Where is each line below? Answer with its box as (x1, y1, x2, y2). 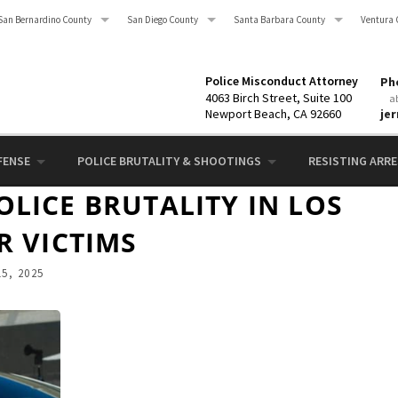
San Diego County (127, 13, 198, 26)
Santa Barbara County (234, 13, 325, 26)
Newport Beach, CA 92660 (205, 106, 341, 122)
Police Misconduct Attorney (205, 73, 358, 89)
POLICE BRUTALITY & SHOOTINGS (77, 153, 261, 169)
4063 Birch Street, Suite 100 (205, 90, 352, 106)
